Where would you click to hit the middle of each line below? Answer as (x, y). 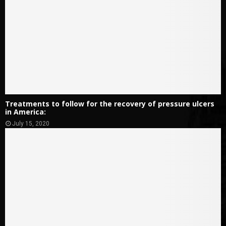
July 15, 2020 (31, 123)
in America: (25, 111)
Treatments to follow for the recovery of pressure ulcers (110, 103)
